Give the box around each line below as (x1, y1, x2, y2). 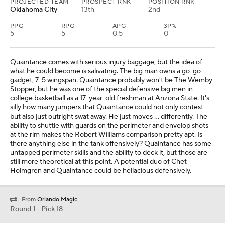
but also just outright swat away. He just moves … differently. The (10, 112, 207, 122)
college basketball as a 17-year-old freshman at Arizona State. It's (10, 94, 209, 103)
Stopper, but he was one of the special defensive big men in (10, 85, 193, 94)
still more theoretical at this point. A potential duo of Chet (10, 157, 187, 167)
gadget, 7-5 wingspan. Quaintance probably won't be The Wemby (10, 76, 212, 85)
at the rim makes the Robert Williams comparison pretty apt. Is (10, 130, 202, 140)
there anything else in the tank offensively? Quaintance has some (10, 139, 211, 149)
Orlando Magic (37, 196, 77, 204)
